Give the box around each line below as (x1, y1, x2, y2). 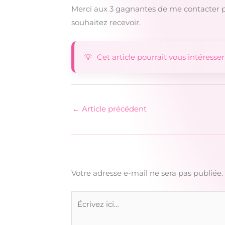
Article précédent (80, 103, 147, 114)
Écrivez (71, 192, 97, 202)
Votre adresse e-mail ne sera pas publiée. (71, 168, 223, 178)
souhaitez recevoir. (71, 18, 141, 27)
